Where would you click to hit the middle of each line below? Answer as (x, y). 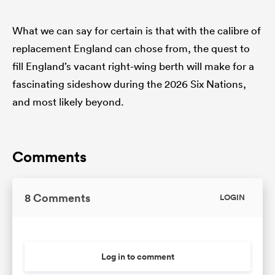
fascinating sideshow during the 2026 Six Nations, (129, 84)
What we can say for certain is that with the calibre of (137, 31)
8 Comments (57, 198)
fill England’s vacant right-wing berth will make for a (133, 66)
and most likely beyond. (68, 102)
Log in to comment (137, 257)
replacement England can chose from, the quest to (131, 48)
